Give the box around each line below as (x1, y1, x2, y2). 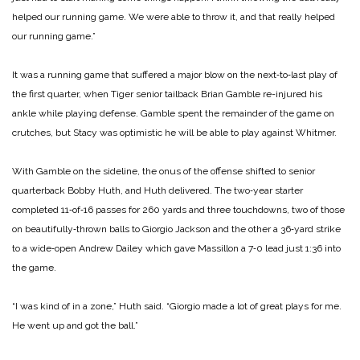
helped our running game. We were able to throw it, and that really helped (12, 11, 335, 23)
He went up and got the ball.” (12, 320, 138, 332)
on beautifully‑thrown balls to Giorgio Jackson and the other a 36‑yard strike (12, 223, 341, 235)
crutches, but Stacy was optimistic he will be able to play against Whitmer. (12, 127, 337, 139)
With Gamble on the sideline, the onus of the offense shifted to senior (12, 166, 315, 178)
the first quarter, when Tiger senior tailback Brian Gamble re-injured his (12, 88, 322, 100)
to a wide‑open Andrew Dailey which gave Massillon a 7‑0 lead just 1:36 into (12, 243, 341, 255)
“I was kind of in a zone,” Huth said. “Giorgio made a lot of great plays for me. (12, 301, 342, 313)
